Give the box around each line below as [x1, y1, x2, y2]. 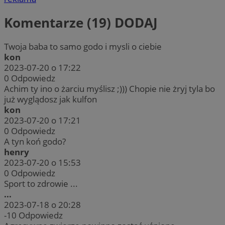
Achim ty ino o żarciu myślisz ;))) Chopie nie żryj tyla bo [4, 83, 215, 95]
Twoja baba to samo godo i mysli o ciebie [4, 41, 162, 53]
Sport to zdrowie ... [4, 178, 78, 190]
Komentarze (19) [4, 13, 115, 32]
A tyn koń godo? [4, 136, 66, 148]
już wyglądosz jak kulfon [4, 93, 97, 105]
